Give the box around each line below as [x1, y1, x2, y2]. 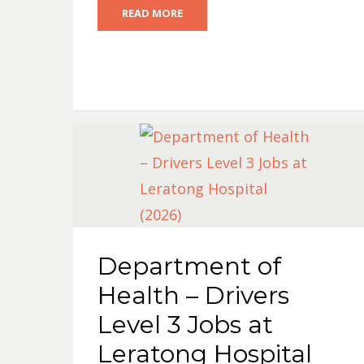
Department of [97, 251, 281, 281]
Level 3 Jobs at [97, 310, 273, 340]
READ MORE [121, 6, 183, 20]
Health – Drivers [97, 280, 289, 310]
